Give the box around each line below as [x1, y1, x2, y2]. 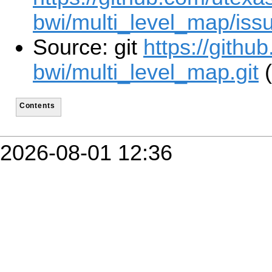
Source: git [33, 35, 143, 60]
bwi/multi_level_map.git [33, 60, 259, 85]
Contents [19, 101, 55, 109]
